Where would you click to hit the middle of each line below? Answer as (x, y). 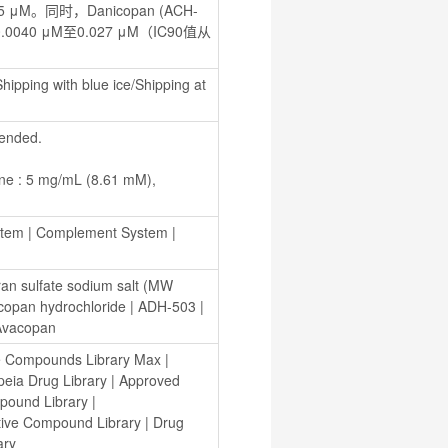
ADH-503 (167, 305)
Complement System (102, 231)
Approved (149, 379)
